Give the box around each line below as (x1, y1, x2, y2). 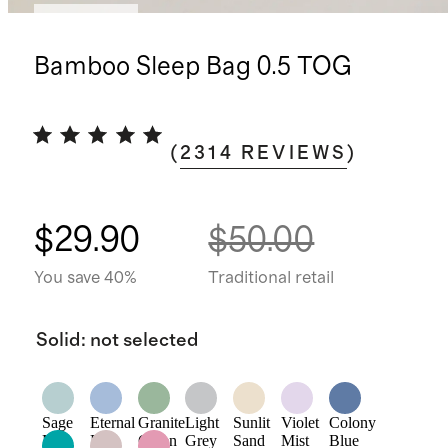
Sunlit (233, 414, 271, 432)
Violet (281, 414, 320, 432)
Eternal (89, 414, 135, 432)
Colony (329, 414, 377, 432)
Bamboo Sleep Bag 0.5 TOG (33, 54, 352, 80)
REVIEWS (241, 144, 348, 163)
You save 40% (33, 268, 137, 287)
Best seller (46, 12, 126, 31)
